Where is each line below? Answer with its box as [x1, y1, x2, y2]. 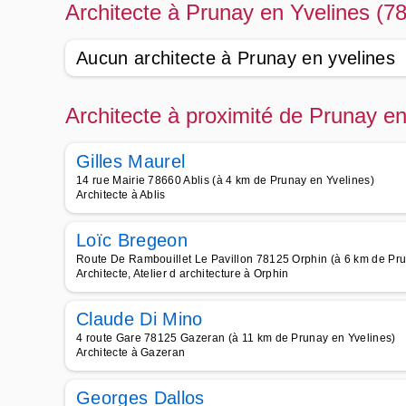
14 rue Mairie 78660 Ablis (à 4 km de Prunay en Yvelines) [76, 174, 374, 187]
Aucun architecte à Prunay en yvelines [76, 48, 395, 68]
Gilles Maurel [76, 151, 186, 171]
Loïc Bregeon [76, 230, 188, 250]
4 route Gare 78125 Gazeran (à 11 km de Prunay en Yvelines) [76, 332, 396, 344]
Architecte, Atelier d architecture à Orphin [76, 267, 289, 280]
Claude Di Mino [76, 309, 203, 329]
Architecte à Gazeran [76, 346, 186, 359]
